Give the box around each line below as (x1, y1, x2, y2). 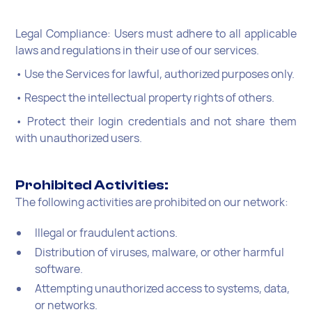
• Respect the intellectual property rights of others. (15, 89, 275, 105)
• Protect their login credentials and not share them (15, 113, 297, 129)
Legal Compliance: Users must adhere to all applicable (15, 25, 297, 41)
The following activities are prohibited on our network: (15, 194, 289, 210)
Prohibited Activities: (15, 176, 169, 193)
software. (35, 260, 84, 276)
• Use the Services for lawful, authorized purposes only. (15, 65, 295, 81)
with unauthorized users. (15, 130, 143, 146)
